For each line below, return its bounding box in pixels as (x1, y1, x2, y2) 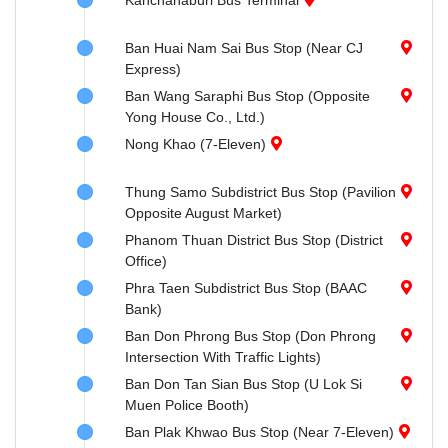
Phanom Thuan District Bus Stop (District (125, 232, 383, 248)
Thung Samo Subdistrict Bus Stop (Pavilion (125, 184, 396, 200)
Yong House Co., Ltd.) (125, 109, 265, 125)
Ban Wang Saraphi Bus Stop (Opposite (125, 88, 370, 104)
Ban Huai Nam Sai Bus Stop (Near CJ (125, 40, 363, 56)
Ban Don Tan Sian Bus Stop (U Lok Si (125, 376, 362, 392)
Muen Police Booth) (125, 397, 249, 413)
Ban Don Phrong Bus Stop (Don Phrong (125, 328, 376, 344)
